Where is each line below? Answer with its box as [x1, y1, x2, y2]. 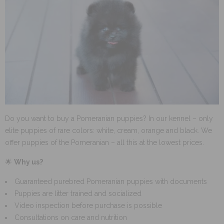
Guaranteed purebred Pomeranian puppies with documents [14, 177, 207, 186]
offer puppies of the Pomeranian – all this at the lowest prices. [5, 138, 204, 147]
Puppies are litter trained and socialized [14, 189, 141, 198]
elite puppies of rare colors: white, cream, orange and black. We [5, 126, 212, 135]
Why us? [14, 158, 43, 166]
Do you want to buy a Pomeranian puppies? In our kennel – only [5, 114, 213, 123]
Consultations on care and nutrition [14, 213, 127, 222]
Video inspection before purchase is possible [14, 201, 162, 210]
